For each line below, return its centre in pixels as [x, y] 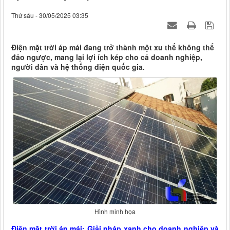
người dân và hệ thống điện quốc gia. [78, 67]
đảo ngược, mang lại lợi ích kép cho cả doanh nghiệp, [107, 57]
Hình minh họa [115, 211]
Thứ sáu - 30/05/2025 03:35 [50, 15]
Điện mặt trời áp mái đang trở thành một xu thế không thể [113, 47]
